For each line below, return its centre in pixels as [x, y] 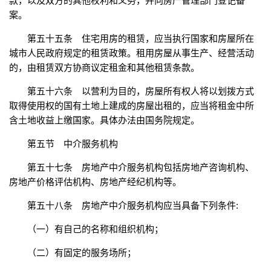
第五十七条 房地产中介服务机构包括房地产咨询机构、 [141, 168]
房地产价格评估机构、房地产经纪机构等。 [95, 182]
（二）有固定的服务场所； [82, 253]
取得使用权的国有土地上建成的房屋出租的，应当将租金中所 [132, 106]
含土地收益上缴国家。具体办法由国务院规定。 [104, 120]
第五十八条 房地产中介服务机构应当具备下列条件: [133, 206]
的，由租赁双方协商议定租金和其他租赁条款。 [104, 68]
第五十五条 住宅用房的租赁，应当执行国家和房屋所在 [141, 39]
